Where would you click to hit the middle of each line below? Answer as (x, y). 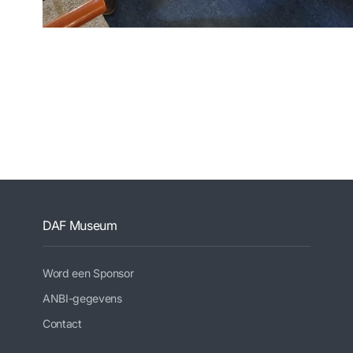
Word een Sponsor (88, 273)
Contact (62, 323)
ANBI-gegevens (82, 298)
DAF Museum (80, 225)
